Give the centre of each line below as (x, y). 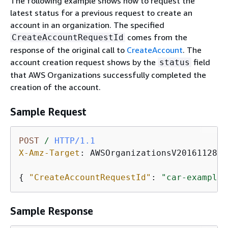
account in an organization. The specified (87, 25)
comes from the (156, 37)
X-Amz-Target (49, 153)
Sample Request (48, 111)
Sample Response (52, 211)
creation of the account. (55, 87)
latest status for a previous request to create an (101, 12)
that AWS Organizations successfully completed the (108, 75)
